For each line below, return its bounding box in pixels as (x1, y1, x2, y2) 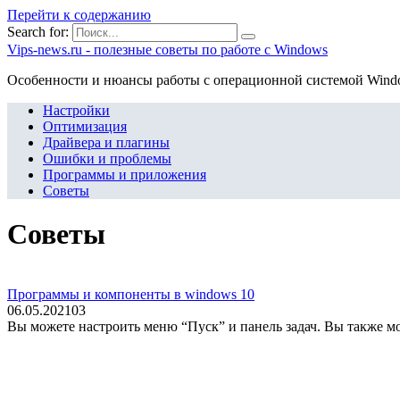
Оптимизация (43, 119, 127, 134)
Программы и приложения (43, 167, 206, 182)
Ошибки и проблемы (43, 151, 171, 166)
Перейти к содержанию (7, 7, 151, 22)
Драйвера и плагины (43, 135, 170, 150)
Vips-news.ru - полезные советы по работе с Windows (7, 42, 328, 57)
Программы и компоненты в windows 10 (7, 286, 254, 302)
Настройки (43, 103, 110, 118)
